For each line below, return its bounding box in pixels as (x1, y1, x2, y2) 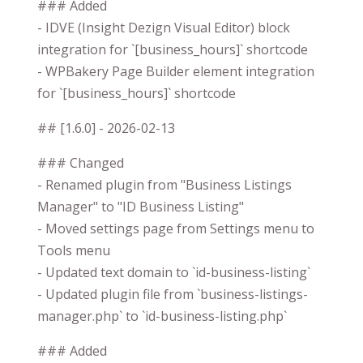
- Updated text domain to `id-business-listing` (37, 263, 310, 281)
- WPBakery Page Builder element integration (37, 62, 314, 80)
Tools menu (37, 241, 110, 259)
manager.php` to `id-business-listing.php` (37, 306, 287, 325)
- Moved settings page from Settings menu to (37, 219, 314, 237)
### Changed (37, 153, 124, 172)
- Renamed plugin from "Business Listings (37, 175, 292, 194)
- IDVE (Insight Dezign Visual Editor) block (37, 18, 290, 36)
